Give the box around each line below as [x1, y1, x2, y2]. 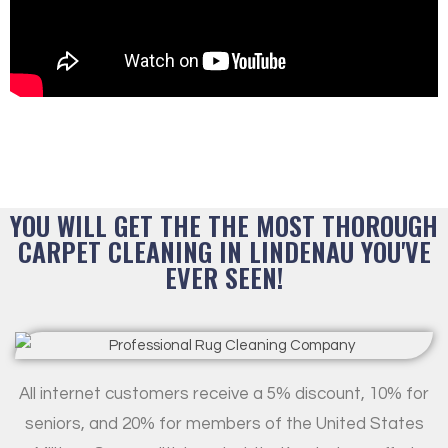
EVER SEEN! [165, 257, 283, 297]
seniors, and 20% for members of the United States [24, 414, 424, 433]
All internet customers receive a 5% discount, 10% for [19, 384, 429, 403]
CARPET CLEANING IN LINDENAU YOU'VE [17, 231, 431, 271]
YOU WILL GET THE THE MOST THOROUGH [10, 205, 438, 245]
